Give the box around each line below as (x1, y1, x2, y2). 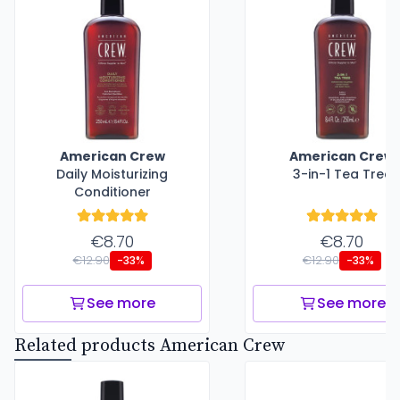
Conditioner (73, 183, 151, 201)
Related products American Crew (14, 335, 285, 357)
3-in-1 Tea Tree (292, 165, 392, 183)
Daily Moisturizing (56, 165, 168, 183)
